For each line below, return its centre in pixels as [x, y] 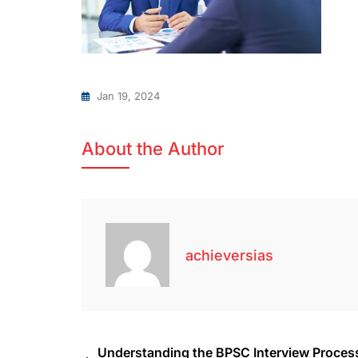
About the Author [153, 149]
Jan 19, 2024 [128, 96]
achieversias [229, 255]
